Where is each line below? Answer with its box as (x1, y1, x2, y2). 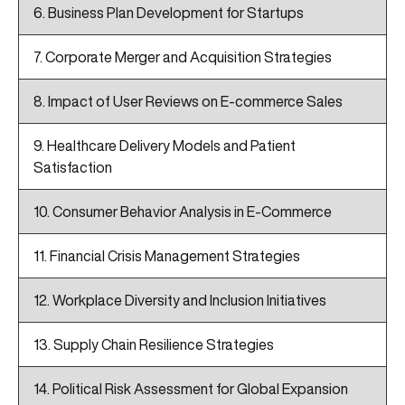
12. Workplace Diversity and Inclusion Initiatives (33, 293, 326, 308)
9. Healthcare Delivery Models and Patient (33, 138, 296, 154)
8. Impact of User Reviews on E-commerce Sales (33, 94, 343, 109)
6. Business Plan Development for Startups (33, 5, 304, 21)
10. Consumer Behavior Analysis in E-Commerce (33, 204, 332, 220)
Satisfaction (33, 160, 112, 175)
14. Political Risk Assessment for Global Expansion (33, 381, 348, 397)
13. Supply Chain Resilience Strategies (33, 337, 274, 353)
